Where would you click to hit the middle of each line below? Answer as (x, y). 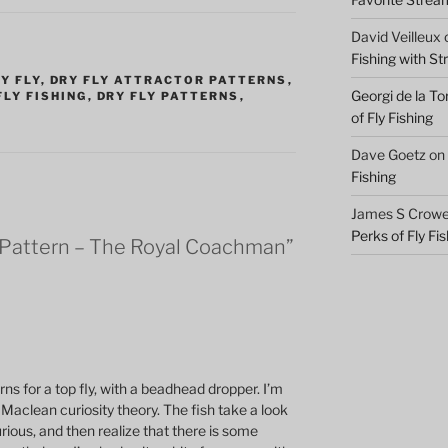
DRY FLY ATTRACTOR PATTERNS (168, 80)
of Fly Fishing (391, 117)
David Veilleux (395, 36)
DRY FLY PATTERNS (168, 96)
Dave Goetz (388, 154)
